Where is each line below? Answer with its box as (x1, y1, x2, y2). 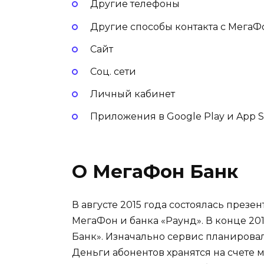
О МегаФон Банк (72, 160, 238, 183)
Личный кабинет (90, 88, 175, 100)
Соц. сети (90, 66, 136, 78)
